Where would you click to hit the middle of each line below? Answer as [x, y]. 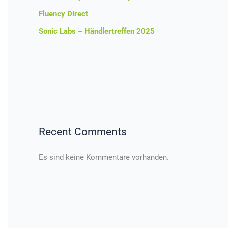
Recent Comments [83, 132]
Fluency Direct [63, 13]
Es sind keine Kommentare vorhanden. [104, 158]
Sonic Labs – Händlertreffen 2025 [97, 31]
